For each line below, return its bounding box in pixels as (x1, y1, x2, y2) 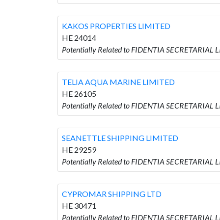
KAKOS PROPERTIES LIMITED (62, 21, 170, 30)
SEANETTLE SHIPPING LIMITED (62, 133, 178, 142)
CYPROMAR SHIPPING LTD (62, 189, 162, 198)
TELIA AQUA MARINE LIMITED (62, 77, 175, 86)
